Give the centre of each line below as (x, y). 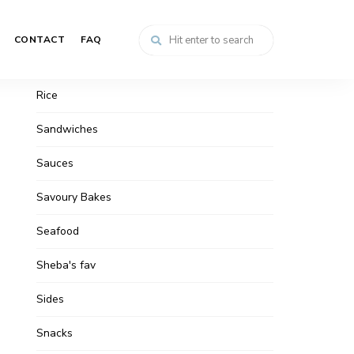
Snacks (55, 333)
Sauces (55, 163)
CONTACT (39, 40)
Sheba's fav (66, 265)
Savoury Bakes (74, 197)
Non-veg (58, 27)
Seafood (58, 231)
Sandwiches (67, 129)
